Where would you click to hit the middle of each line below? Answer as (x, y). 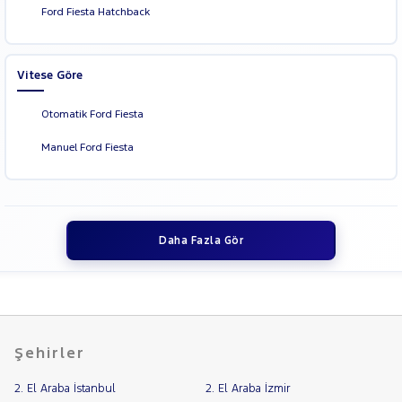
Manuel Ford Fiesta (87, 147)
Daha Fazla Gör (201, 241)
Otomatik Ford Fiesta (92, 114)
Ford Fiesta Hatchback (95, 11)
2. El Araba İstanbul (65, 389)
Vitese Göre (49, 75)
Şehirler (50, 353)
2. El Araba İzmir (248, 389)
